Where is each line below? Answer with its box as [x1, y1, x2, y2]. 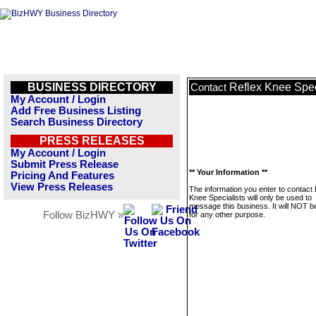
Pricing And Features [11, 170, 114, 181]
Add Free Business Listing [11, 105, 141, 116]
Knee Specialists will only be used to [189, 193, 312, 202]
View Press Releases [11, 181, 113, 193]
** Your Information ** [189, 168, 267, 176]
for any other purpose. [189, 210, 265, 219]
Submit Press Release [11, 159, 119, 170]
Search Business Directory [11, 116, 142, 128]
